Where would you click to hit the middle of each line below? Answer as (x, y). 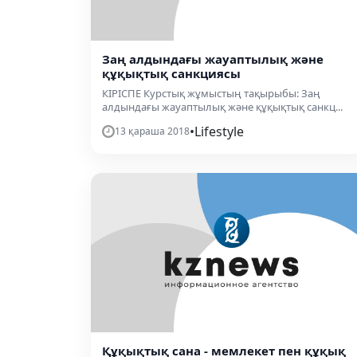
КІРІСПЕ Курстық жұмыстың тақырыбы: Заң (211, 93)
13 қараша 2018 (152, 131)
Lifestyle (219, 131)
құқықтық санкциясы (171, 73)
